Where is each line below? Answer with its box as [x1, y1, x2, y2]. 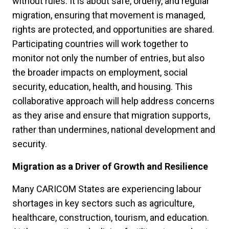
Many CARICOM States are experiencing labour [12, 183, 201, 194]
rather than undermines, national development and [12, 124, 215, 135]
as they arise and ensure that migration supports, [12, 109, 210, 121]
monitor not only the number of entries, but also [12, 52, 204, 63]
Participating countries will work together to [12, 38, 188, 49]
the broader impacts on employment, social [12, 66, 188, 78]
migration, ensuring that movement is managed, [12, 9, 205, 20]
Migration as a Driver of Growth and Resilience [12, 161, 208, 172]
